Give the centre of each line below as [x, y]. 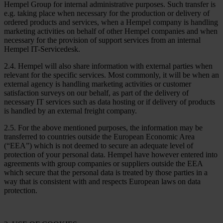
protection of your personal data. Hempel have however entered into [111, 154]
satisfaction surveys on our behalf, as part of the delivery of [96, 93]
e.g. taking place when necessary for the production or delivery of [107, 13]
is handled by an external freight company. [70, 111]
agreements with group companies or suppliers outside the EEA [103, 163]
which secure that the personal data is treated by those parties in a [106, 172]
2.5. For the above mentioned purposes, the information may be [103, 127]
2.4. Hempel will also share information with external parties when [108, 66]
